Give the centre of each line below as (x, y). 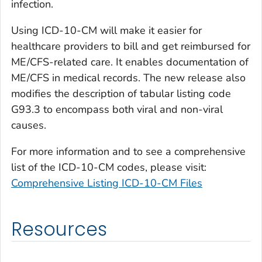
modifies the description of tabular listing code (121, 94)
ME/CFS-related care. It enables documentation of (130, 62)
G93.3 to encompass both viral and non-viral (117, 110)
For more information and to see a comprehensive (128, 152)
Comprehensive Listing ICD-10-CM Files (107, 183)
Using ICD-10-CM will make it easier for (106, 31)
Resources (59, 230)
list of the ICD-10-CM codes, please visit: (109, 168)
